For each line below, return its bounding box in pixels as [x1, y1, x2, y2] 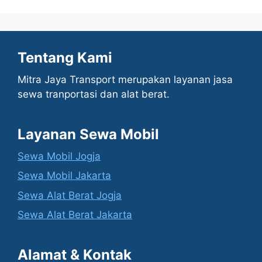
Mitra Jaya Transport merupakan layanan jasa [18, 73, 233, 85]
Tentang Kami [18, 49, 112, 66]
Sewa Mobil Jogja [18, 150, 101, 162]
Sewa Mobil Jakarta [18, 170, 111, 182]
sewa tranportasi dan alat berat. [18, 88, 170, 100]
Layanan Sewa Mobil [18, 125, 159, 143]
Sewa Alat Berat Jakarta [18, 209, 132, 221]
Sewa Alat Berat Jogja [18, 189, 122, 201]
